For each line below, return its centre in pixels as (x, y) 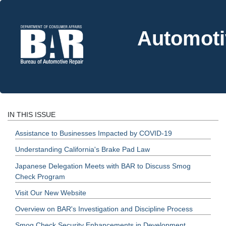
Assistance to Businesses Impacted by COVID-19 (94, 133)
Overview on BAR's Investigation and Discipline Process (104, 209)
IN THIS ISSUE (32, 115)
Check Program (40, 176)
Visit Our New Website (51, 192)
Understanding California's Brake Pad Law (82, 150)
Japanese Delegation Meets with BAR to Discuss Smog (103, 166)
